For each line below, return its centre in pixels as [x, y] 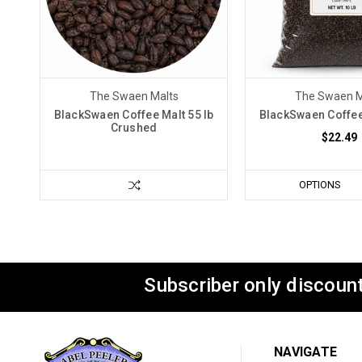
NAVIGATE [306, 351]
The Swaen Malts [134, 96]
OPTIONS [320, 184]
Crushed [134, 127]
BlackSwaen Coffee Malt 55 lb [134, 114]
